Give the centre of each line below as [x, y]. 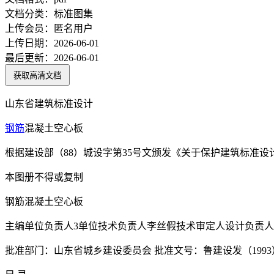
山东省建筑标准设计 [49, 104]
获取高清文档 [37, 76]
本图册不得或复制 [44, 177]
